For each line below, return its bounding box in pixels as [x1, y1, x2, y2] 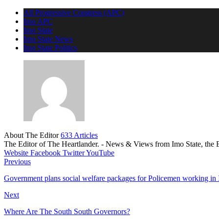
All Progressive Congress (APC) [23, 8, 124, 17]
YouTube [86, 148, 114, 157]
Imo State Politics [23, 43, 77, 52]
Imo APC [23, 17, 53, 25]
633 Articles [61, 131, 98, 139]
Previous [4, 157, 31, 166]
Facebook [30, 148, 61, 157]
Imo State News [23, 34, 73, 43]
